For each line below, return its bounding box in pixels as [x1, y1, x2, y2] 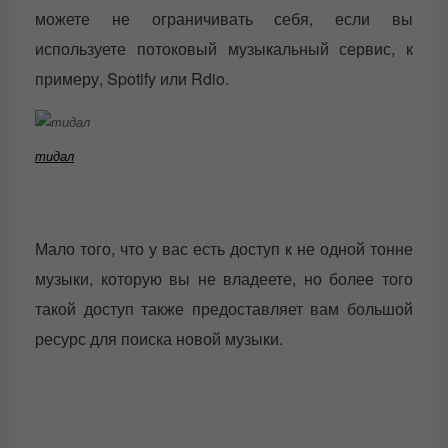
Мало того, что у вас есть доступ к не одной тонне [35, 236, 413, 260]
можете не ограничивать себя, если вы [35, 6, 413, 30]
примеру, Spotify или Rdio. [35, 66, 229, 90]
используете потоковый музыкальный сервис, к [35, 36, 413, 60]
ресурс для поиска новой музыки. [35, 326, 283, 350]
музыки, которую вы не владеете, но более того [35, 266, 413, 290]
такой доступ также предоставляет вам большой [35, 296, 413, 320]
